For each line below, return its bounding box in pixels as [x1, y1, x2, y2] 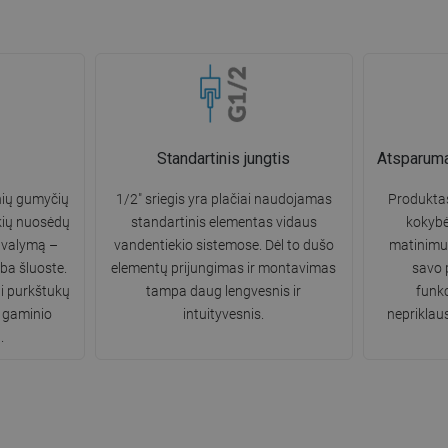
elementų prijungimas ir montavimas [111, 260, 337, 277]
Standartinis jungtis [157, 149, 291, 169]
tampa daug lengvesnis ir [146, 283, 302, 300]
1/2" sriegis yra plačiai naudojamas [115, 191, 332, 208]
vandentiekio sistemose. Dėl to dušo [113, 237, 334, 254]
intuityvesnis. [183, 306, 265, 323]
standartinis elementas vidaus [130, 214, 317, 231]
